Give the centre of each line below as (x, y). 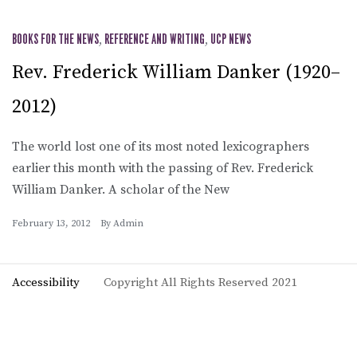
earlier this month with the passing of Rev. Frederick (163, 168)
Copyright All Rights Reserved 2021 (200, 282)
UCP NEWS (231, 39)
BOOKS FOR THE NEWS (55, 39)
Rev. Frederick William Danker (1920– (176, 72)
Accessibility (46, 282)
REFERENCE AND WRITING (155, 39)
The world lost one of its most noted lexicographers (161, 146)
